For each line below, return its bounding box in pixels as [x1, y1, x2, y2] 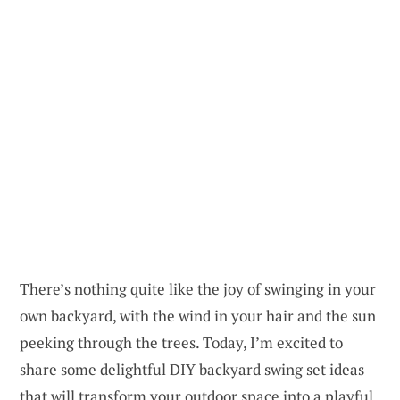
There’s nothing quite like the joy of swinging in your [20, 278, 376, 299]
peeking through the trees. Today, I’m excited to [20, 331, 343, 353]
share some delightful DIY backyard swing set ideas [20, 358, 364, 379]
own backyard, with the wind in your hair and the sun [20, 304, 376, 326]
